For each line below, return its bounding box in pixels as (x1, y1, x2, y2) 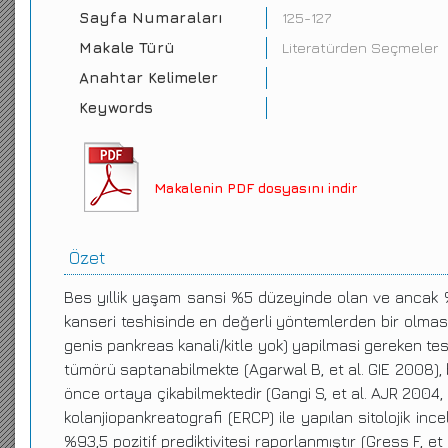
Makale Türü (79, 39, 175, 56)
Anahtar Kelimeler (79, 69, 218, 86)
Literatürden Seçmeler (281, 39, 438, 56)
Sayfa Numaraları (79, 9, 223, 26)
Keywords (79, 99, 153, 116)
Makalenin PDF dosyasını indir (154, 179, 357, 196)
